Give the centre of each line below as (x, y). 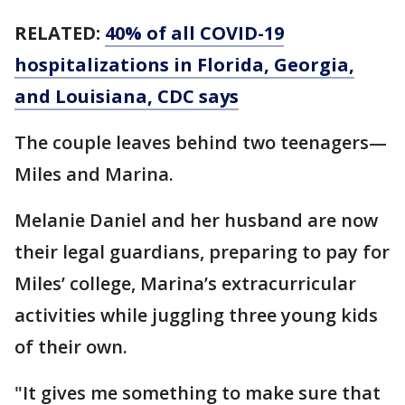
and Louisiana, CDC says (127, 96)
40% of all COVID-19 (194, 33)
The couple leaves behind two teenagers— (201, 142)
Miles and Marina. (94, 174)
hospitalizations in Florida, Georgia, (184, 65)
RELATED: (60, 33)
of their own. (71, 347)
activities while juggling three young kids (196, 315)
